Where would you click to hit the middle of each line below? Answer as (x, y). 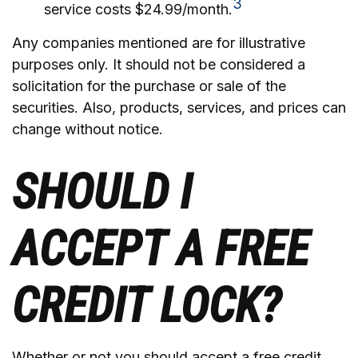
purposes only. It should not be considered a (159, 64)
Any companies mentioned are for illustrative (159, 43)
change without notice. (88, 129)
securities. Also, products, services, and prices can (179, 107)
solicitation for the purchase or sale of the (149, 86)
